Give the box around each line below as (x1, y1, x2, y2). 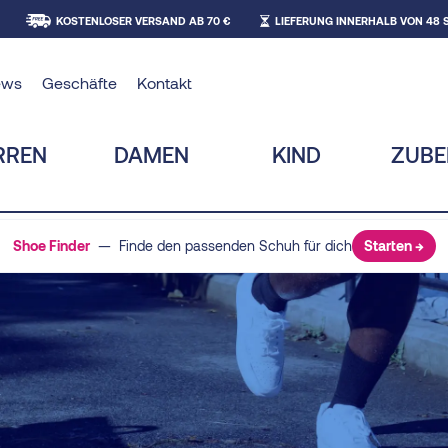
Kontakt (136, 72, 192, 92)
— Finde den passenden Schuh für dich (89, 236, 352, 254)
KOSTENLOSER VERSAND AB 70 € (56, 14, 230, 27)
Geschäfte (41, 72, 117, 92)
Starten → (363, 236, 424, 254)
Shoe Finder (12, 236, 90, 254)
